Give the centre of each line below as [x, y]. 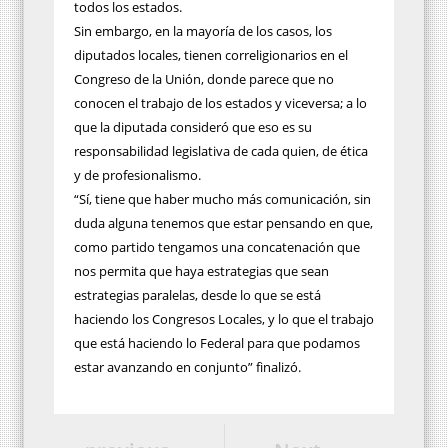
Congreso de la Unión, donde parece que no [204, 78]
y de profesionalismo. [137, 174]
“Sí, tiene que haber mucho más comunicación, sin [222, 198]
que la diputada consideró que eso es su [193, 126]
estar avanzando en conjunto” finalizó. [187, 366]
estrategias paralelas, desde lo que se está [197, 294]
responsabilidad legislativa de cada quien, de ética [221, 150]
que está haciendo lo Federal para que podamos [217, 342]
